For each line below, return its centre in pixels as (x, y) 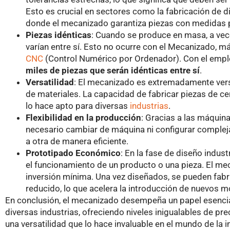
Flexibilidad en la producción (83, 117)
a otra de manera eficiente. (77, 141)
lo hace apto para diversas (78, 106)
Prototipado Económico (73, 153)
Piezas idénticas (59, 35)
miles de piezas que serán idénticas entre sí (113, 70)
